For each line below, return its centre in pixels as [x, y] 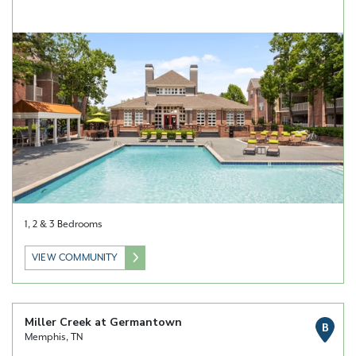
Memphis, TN [54, 337]
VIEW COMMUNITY [75, 257]
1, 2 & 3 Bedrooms [64, 224]
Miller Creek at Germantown [103, 322]
